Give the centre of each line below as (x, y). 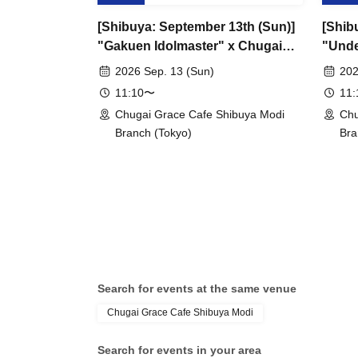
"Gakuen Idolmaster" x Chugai (190, 46)
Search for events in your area (179, 350)
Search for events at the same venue (197, 288)
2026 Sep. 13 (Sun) (165, 71)
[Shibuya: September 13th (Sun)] (196, 27)
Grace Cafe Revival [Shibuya (184, 65)
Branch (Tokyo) (153, 133)
